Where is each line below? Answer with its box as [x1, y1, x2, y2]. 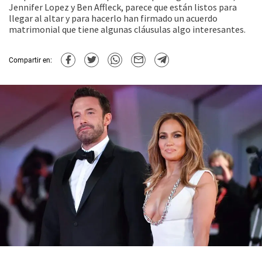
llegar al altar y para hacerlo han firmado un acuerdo [9, 12, 218, 24]
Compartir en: [9, 56, 52, 64]
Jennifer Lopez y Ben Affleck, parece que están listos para [9, 1, 237, 13]
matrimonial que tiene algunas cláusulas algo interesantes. [9, 23, 246, 35]
